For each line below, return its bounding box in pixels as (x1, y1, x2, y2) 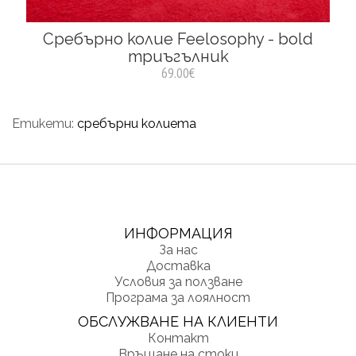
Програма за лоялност (106, 290, 250, 305)
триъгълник (127, 47, 229, 66)
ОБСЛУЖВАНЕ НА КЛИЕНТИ (78, 313, 278, 330)
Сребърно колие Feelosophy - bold (43, 29, 313, 48)
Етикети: (12, 116, 77, 131)
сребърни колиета (77, 116, 196, 131)
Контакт (147, 331, 209, 346)
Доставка (145, 258, 211, 273)
